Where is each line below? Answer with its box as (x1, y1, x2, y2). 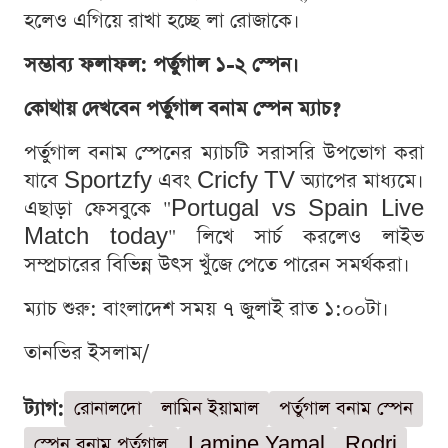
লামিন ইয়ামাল (161, 395, 259, 421)
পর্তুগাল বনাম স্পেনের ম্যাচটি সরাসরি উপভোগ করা (24, 138, 424, 167)
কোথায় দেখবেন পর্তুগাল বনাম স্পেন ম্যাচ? (24, 94, 340, 123)
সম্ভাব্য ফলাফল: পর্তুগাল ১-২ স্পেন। (24, 50, 299, 79)
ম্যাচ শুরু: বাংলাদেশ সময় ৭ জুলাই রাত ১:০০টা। (24, 294, 389, 323)
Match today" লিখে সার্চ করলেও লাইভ (24, 222, 424, 251)
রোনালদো (74, 395, 141, 421)
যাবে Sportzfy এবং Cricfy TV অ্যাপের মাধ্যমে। (24, 166, 424, 195)
